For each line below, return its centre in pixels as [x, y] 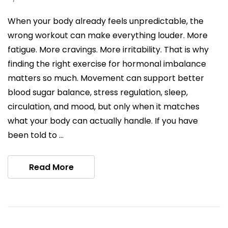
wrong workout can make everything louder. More [108, 35]
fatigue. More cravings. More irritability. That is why [108, 49]
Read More [51, 167]
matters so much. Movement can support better [106, 78]
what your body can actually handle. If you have [103, 121]
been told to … [36, 135]
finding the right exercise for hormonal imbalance [107, 64]
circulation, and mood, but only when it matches [104, 106]
